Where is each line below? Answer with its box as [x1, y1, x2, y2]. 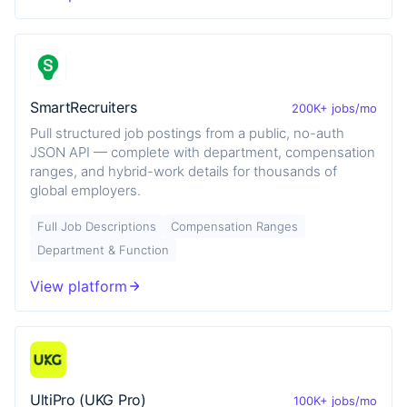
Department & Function [37, 242, 169, 257]
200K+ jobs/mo [292, 100, 377, 115]
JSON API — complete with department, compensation [30, 143, 375, 161]
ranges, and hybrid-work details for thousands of [30, 162, 337, 180]
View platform [30, 276, 127, 295]
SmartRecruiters [30, 98, 137, 116]
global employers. [30, 181, 141, 199]
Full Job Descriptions [37, 218, 156, 233]
